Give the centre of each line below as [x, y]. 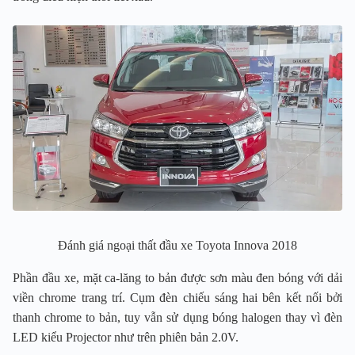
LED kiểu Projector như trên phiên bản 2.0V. [126, 337]
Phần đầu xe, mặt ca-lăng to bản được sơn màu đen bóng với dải [177, 277]
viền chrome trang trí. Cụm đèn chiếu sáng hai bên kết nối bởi [177, 297]
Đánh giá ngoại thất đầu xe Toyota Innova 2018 [177, 245]
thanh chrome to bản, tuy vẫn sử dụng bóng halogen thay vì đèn [177, 317]
